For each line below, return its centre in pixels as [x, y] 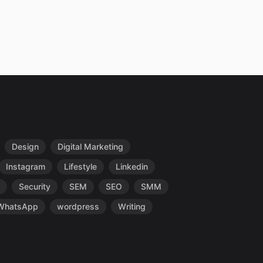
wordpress [78, 206]
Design [25, 146]
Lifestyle [80, 166]
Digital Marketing [90, 146]
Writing [132, 206]
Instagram [26, 166]
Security [35, 186]
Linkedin [132, 166]
